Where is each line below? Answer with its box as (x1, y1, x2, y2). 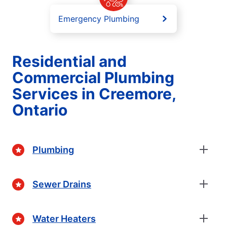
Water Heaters (32, 213, 96, 224)
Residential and (12, 52, 127, 71)
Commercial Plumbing (12, 68, 174, 87)
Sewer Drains (32, 178, 91, 190)
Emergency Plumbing (58, 14, 139, 24)
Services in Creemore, (12, 85, 176, 103)
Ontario (12, 101, 67, 120)
